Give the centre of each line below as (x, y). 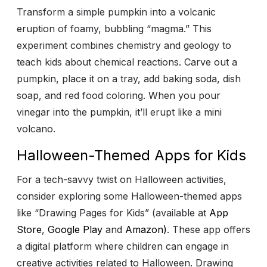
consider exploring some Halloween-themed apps (129, 196)
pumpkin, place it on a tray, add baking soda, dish (129, 79)
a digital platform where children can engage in (123, 246)
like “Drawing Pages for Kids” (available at (113, 213)
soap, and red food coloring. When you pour (119, 96)
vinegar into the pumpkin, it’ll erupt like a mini (119, 112)
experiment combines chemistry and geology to (124, 46)
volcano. (36, 129)
